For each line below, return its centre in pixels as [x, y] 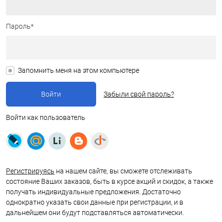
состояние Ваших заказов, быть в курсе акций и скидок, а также [110, 181]
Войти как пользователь [46, 117]
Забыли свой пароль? [139, 94]
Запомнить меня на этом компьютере [79, 70]
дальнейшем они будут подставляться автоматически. [95, 213]
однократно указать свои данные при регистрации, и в [95, 202]
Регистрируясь [30, 171]
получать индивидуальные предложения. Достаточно [93, 192]
